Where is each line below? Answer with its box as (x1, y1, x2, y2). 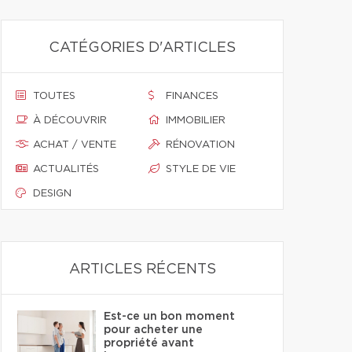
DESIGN (33, 189, 71, 199)
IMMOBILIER (166, 115, 225, 126)
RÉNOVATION (166, 140, 235, 150)
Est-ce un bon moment (104, 311, 235, 322)
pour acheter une (104, 324, 203, 335)
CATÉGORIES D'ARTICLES (49, 41, 236, 55)
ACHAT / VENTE (33, 140, 116, 150)
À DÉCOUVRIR (33, 115, 107, 126)
